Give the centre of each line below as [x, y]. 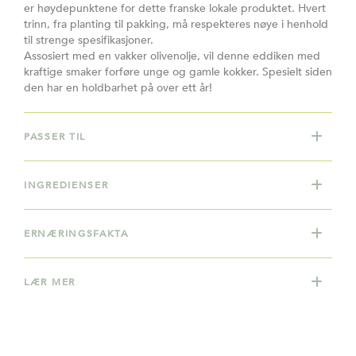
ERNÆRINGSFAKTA [76, 233]
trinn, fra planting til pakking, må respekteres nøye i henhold [176, 24]
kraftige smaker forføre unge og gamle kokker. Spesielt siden [178, 72]
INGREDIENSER [66, 185]
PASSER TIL [55, 136]
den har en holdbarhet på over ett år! [118, 87]
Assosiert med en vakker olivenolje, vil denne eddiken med [172, 56]
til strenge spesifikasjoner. [89, 40]
